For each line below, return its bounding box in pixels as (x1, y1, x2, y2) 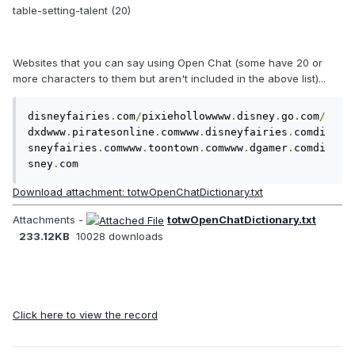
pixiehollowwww (142, 109, 231, 122)
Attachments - (13, 212, 86, 226)
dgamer (250, 141, 288, 154)
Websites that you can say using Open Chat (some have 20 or (13, 55, 323, 69)
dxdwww (28, 125, 66, 138)
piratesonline (72, 125, 155, 138)
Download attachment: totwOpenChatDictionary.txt (13, 185, 263, 198)
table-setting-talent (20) (13, 3, 131, 17)
